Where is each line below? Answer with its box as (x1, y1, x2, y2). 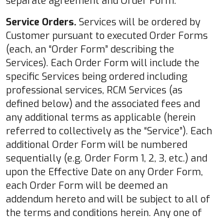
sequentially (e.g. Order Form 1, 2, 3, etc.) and (6, 151, 207, 165)
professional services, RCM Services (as (6, 83, 182, 97)
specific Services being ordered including (6, 70, 187, 83)
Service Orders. (6, 15, 76, 29)
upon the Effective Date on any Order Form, (6, 165, 203, 179)
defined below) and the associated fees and (6, 97, 200, 110)
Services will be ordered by (76, 15, 200, 29)
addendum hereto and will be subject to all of (6, 192, 210, 206)
